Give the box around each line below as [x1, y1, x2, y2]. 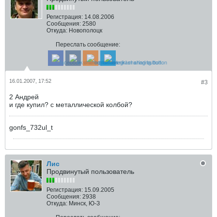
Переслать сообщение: [56, 41, 120, 48]
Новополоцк [69, 27, 102, 34]
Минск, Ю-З [69, 200, 100, 207]
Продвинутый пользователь [46, 168, 134, 175]
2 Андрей [9, 93, 39, 101]
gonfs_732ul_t [9, 124, 53, 131]
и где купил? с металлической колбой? [9, 101, 132, 108]
